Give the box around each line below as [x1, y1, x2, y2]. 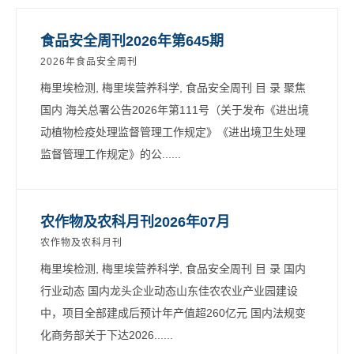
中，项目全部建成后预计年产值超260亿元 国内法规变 [40, 306, 306, 319]
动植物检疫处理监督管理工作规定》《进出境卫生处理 [40, 125, 306, 138]
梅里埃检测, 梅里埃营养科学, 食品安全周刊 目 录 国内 [40, 262, 306, 275]
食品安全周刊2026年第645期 [40, 32, 224, 49]
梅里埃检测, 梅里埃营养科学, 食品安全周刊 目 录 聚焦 [40, 81, 306, 94]
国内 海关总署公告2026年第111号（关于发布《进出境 [40, 103, 309, 116]
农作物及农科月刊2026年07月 [40, 213, 230, 230]
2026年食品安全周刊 [40, 55, 137, 67]
